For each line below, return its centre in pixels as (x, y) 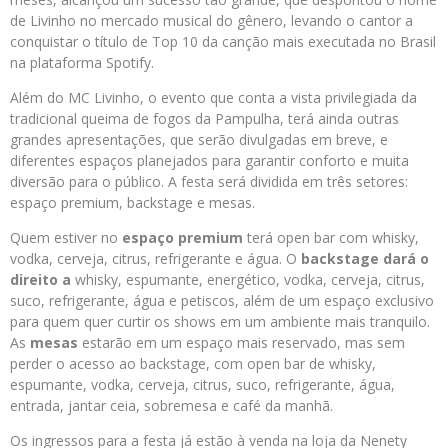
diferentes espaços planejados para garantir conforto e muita (209, 160)
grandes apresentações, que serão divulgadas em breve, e (199, 139)
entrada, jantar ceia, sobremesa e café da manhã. (171, 405)
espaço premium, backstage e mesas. (132, 202)
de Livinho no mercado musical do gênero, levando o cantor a (211, 20)
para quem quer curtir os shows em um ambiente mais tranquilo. (220, 321)
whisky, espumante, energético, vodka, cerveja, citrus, (248, 279)
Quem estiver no (66, 237)
